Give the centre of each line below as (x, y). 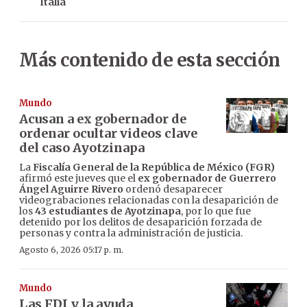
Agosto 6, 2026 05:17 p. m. (71, 250)
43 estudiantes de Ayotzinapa (108, 211)
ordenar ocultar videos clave (108, 134)
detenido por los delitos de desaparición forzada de (140, 222)
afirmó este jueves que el (78, 179)
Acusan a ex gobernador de (103, 119)
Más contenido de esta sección (150, 60)
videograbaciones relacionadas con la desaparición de (149, 200)
